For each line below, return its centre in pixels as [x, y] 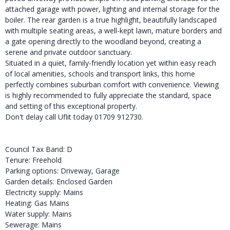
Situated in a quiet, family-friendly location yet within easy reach [111, 63]
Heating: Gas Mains [37, 203]
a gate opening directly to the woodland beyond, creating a [103, 41]
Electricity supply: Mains [44, 192]
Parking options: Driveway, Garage [62, 170]
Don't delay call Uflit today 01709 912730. [74, 117]
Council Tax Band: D [39, 149]
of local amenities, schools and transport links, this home [100, 73]
